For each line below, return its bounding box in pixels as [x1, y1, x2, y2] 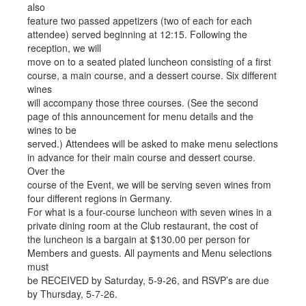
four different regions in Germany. [27, 191, 172, 205]
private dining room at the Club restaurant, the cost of [27, 219, 258, 232]
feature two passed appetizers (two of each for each [27, 14, 252, 27]
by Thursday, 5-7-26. [27, 287, 117, 301]
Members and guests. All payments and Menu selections [27, 246, 272, 260]
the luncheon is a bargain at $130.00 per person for [27, 232, 250, 246]
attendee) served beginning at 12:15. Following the [27, 27, 247, 41]
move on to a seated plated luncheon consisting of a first [27, 55, 271, 68]
